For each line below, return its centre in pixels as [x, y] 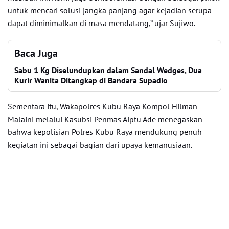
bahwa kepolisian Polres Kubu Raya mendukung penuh [105, 132]
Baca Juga [36, 53]
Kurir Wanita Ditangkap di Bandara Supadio [91, 80]
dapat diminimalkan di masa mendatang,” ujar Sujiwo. [101, 23]
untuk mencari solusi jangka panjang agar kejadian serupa [110, 10]
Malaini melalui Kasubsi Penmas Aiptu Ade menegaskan [105, 119]
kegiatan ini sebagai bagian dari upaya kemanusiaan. [100, 145]
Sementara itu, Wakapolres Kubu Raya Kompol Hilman [102, 106]
